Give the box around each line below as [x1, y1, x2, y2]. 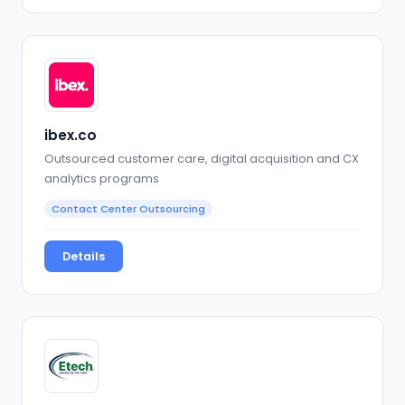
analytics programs [44, 170, 159, 186]
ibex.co [44, 126, 97, 146]
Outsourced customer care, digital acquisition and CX [44, 150, 359, 166]
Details [62, 248, 105, 264]
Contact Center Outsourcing [52, 201, 205, 216]
